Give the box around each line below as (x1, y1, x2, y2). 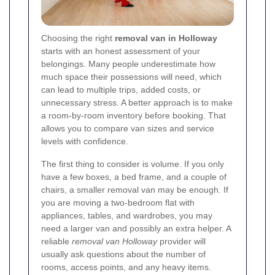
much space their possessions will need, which (41, 72, 222, 82)
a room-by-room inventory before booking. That (41, 110, 226, 121)
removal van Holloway (72, 236, 157, 247)
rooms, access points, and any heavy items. (41, 262, 211, 273)
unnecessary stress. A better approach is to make (41, 98, 233, 108)
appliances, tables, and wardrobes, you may (41, 211, 212, 221)
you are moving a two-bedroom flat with (41, 198, 195, 208)
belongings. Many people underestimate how (41, 59, 215, 69)
